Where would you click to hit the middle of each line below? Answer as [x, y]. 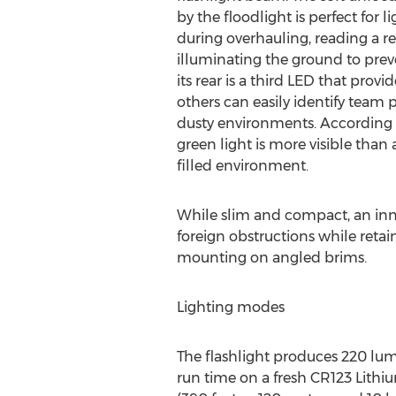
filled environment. [242, 166]
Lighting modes [230, 307]
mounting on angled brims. [271, 258]
